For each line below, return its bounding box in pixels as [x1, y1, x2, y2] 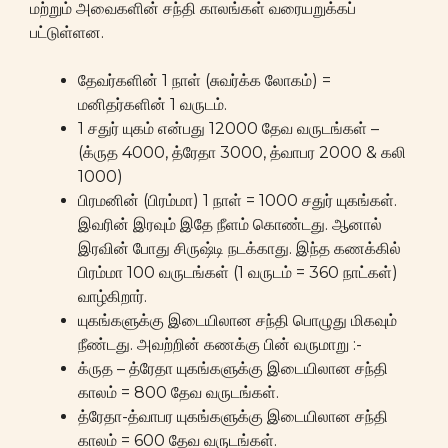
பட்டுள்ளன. [30, 22, 104, 42]
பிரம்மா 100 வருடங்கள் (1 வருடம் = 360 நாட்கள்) [78, 262, 398, 282]
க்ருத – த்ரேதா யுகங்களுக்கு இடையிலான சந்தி [78, 358, 388, 378]
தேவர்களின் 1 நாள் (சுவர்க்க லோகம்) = [78, 70, 331, 90]
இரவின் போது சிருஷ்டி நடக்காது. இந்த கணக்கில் [78, 238, 401, 258]
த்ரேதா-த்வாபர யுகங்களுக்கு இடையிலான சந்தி [78, 406, 388, 426]
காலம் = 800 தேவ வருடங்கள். [78, 382, 279, 402]
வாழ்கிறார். [78, 286, 147, 306]
